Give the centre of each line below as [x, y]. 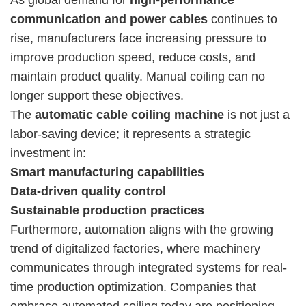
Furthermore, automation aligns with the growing [142, 229]
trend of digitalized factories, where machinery [135, 248]
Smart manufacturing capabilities [107, 172]
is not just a [257, 114]
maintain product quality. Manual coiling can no [138, 76]
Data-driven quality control [88, 191]
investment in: [48, 153]
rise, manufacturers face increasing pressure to [138, 38]
